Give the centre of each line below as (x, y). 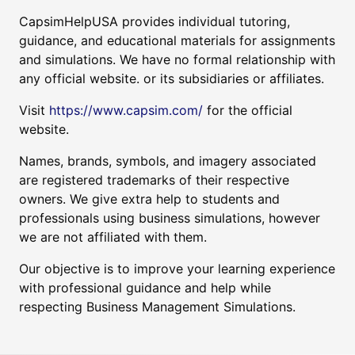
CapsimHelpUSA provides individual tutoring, (155, 21)
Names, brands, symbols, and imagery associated (168, 160)
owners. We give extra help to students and (149, 198)
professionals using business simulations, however (170, 218)
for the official (248, 110)
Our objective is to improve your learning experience (177, 268)
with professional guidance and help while (145, 287)
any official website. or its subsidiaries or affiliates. (172, 78)
